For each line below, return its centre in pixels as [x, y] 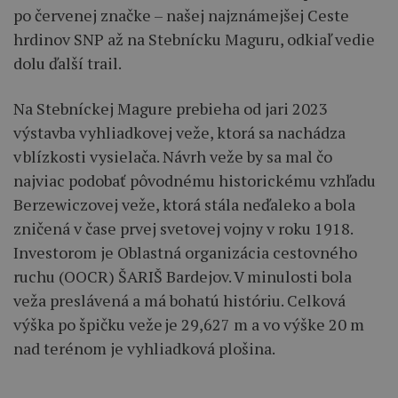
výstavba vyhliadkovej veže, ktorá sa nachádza [179, 132]
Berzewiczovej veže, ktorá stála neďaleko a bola [184, 204]
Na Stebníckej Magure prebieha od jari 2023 [171, 108]
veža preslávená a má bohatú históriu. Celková [179, 300]
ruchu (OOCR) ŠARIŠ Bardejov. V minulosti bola [183, 276]
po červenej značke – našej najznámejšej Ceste [181, 15]
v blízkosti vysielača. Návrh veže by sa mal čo [173, 156]
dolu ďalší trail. [68, 63]
